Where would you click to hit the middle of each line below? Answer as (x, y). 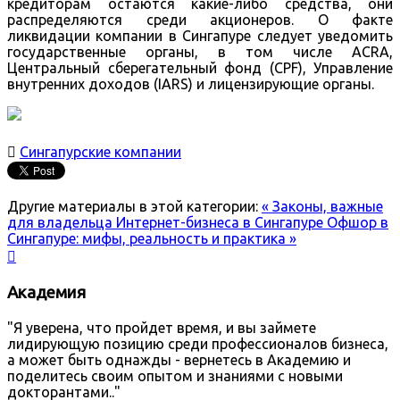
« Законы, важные (322, 207)
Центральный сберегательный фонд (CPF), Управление (200, 68)
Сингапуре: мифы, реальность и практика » (152, 239)
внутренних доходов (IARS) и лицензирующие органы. (191, 84)
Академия (46, 292)
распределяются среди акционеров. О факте (200, 20)
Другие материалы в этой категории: (133, 207)
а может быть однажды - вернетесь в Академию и (179, 359)
